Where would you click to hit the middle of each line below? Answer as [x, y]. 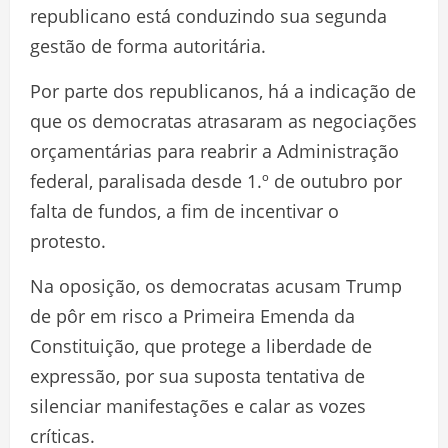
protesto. [68, 241]
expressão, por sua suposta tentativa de [197, 376]
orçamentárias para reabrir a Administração [214, 151]
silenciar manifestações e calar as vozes [198, 406]
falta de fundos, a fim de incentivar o [184, 211]
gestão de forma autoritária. [148, 46]
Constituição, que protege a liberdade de [201, 346]
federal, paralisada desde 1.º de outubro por [216, 181]
